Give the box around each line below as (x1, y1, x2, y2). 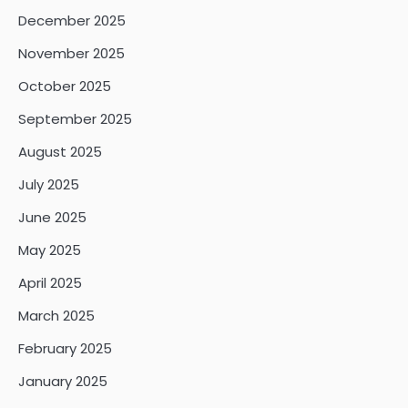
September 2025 (18, 109, 132, 129)
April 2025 (18, 273, 82, 293)
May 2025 (18, 240, 81, 260)
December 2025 (18, 11, 126, 31)
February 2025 (18, 339, 112, 359)
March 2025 (18, 306, 95, 326)
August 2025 (18, 142, 102, 162)
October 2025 (18, 76, 111, 97)
